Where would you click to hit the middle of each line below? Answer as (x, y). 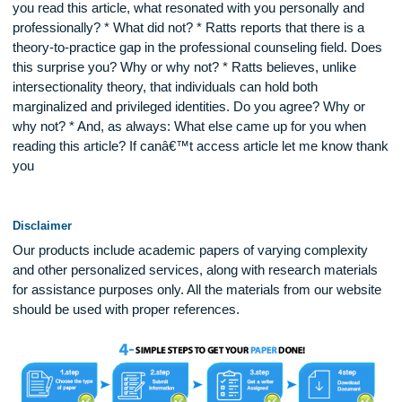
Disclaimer (47, 295)
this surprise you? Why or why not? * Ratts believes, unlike (205, 118)
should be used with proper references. (140, 388)
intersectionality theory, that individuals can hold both (183, 141)
